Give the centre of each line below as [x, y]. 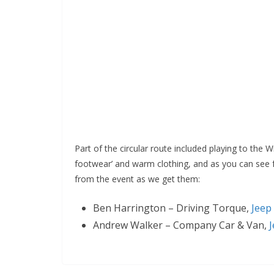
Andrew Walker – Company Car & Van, [181, 225]
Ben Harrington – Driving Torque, [172, 208]
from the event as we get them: [137, 179]
